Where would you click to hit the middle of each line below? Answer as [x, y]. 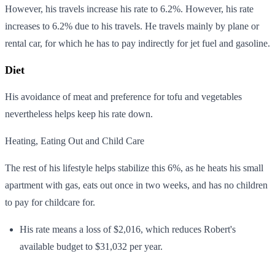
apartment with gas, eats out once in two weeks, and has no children [136, 185]
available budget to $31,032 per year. [91, 246]
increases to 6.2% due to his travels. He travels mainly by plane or [132, 26]
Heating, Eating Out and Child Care [75, 141]
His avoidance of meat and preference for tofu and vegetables [123, 96]
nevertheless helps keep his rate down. [79, 114]
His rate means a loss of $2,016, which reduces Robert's [128, 229]
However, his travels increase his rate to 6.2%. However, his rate [129, 9]
